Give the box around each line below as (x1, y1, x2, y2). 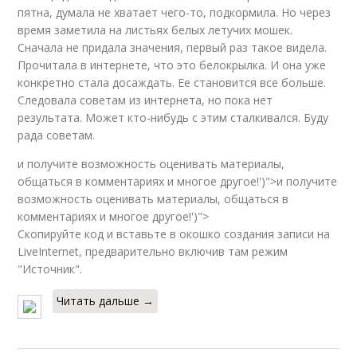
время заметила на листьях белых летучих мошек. (18, 22, 293, 37)
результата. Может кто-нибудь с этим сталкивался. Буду (18, 109, 329, 125)
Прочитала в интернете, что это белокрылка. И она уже (18, 57, 327, 73)
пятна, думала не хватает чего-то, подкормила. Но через (18, 4, 331, 20)
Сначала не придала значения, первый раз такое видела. (18, 39, 328, 55)
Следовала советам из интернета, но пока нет (18, 92, 273, 108)
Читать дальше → (57, 292, 155, 308)
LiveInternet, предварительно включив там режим (18, 243, 288, 259)
